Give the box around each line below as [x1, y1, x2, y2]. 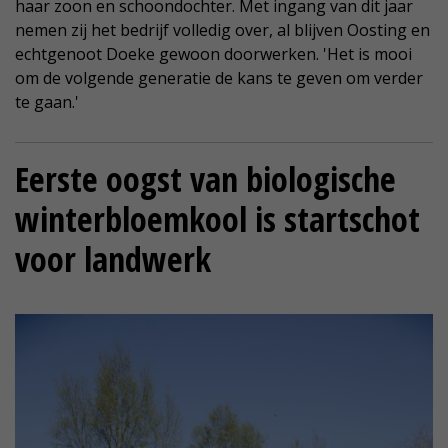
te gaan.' [15, 90, 79, 113]
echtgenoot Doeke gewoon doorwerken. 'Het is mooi [15, 42, 412, 65]
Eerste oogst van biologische [15, 155, 396, 202]
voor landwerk [15, 235, 211, 282]
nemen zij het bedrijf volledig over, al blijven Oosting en [15, 18, 430, 41]
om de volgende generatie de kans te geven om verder [15, 66, 423, 89]
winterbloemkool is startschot [15, 195, 420, 242]
